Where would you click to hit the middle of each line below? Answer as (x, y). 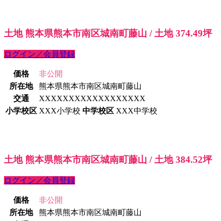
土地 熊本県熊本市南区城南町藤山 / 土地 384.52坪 (108, 160)
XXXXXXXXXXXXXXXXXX (92, 98)
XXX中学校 (137, 110)
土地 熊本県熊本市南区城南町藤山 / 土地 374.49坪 (108, 33)
